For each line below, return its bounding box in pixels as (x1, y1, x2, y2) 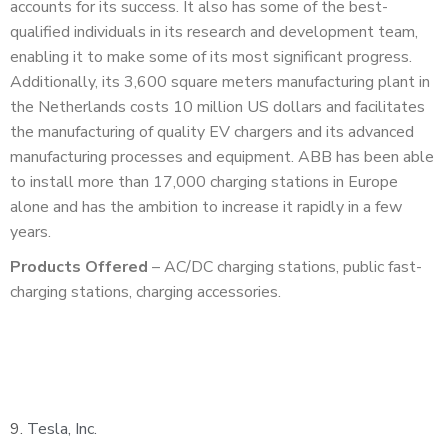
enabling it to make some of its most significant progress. (10, 46, 412, 69)
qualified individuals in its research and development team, (10, 21, 418, 44)
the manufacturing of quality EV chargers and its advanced (10, 121, 414, 144)
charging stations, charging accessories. (10, 281, 285, 304)
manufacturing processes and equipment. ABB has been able (10, 146, 434, 169)
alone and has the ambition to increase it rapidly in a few (10, 196, 402, 219)
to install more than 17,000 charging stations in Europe (10, 171, 398, 194)
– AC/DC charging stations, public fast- (148, 256, 422, 279)
